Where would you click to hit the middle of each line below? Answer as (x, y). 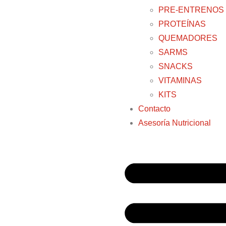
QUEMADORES (188, 38)
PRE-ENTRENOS (191, 10)
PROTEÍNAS (182, 24)
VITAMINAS (180, 80)
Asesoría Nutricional (175, 123)
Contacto (154, 108)
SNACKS (176, 66)
